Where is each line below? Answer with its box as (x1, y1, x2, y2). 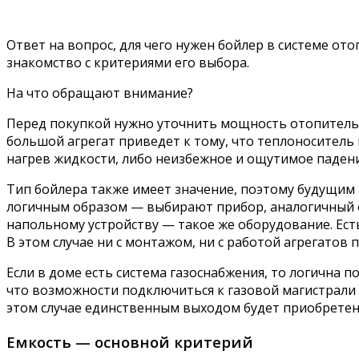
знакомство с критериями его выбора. (6, 54, 249, 72)
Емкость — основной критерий (6, 331, 253, 352)
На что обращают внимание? (6, 84, 193, 103)
